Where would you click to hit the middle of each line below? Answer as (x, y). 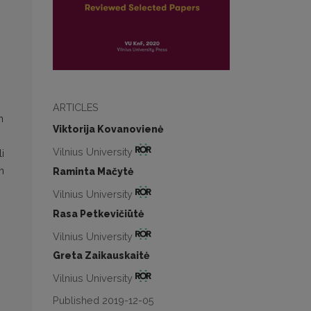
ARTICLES (76, 108)
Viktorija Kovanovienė (108, 129)
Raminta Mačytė (93, 171)
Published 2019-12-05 (103, 300)
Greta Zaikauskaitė (101, 256)
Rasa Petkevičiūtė (98, 213)
